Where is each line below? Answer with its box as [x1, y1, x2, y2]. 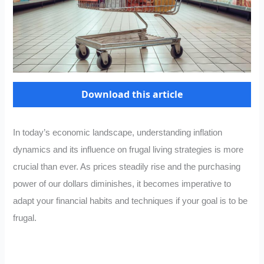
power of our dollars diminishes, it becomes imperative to [13, 179, 232, 189]
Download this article [81, 88, 183, 101]
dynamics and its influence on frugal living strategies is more [13, 145, 244, 155]
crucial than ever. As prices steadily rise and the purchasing [13, 162, 241, 172]
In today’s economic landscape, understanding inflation [13, 128, 223, 138]
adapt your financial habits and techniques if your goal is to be [13, 196, 248, 206]
